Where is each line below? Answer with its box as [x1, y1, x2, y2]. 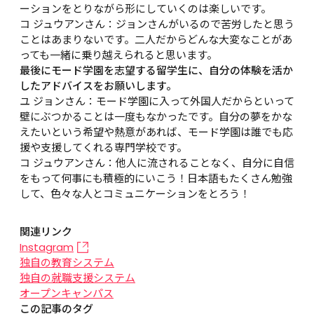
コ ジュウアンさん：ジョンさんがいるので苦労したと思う [20, 16, 294, 32]
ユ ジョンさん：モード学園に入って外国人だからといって [20, 93, 294, 109]
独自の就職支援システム [20, 270, 135, 285]
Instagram [20, 239, 74, 254]
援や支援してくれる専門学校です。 [20, 139, 187, 155]
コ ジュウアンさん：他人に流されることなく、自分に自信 [20, 155, 294, 170]
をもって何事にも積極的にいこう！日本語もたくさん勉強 [20, 170, 292, 186]
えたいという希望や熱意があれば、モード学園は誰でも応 [20, 124, 293, 139]
